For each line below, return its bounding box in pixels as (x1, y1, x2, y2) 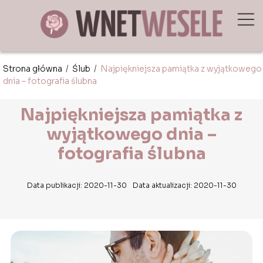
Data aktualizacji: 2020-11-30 (132, 180, 237, 190)
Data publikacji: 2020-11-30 (26, 180, 127, 190)
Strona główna (3, 63, 64, 74)
